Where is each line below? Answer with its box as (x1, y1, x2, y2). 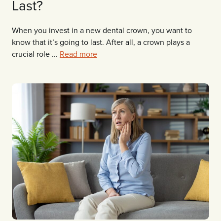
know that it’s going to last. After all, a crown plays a (12, 36, 190, 47)
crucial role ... (12, 48, 60, 59)
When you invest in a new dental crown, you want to (12, 24, 192, 36)
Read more (60, 48, 97, 59)
